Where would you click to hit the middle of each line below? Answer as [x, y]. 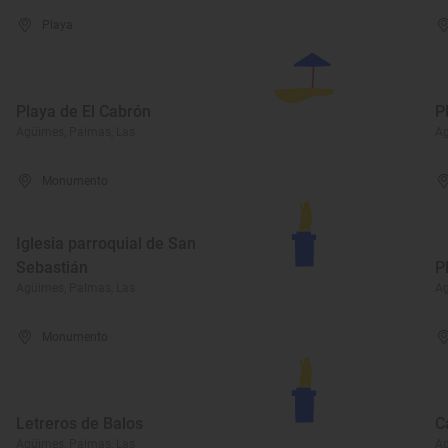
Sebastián [52, 267]
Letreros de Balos [79, 423]
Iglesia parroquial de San [106, 243]
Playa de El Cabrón [83, 111]
